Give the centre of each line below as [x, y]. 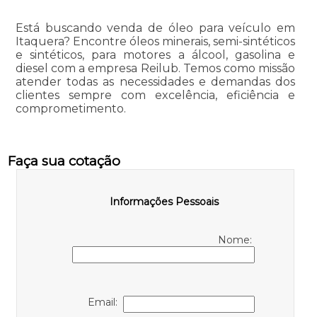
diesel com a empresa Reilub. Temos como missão [155, 68]
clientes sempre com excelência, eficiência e [155, 95]
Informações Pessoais [165, 201]
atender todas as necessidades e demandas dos [155, 81]
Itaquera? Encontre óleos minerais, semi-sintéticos [155, 41]
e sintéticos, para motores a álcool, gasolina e [155, 54]
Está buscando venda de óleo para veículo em [155, 28]
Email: [105, 302]
